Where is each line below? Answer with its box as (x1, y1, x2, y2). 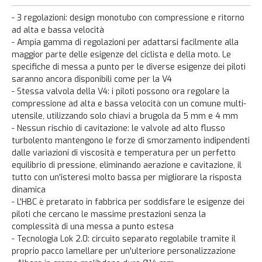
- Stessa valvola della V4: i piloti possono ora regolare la (12, 86, 229, 98)
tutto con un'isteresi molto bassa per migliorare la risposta (12, 172, 242, 184)
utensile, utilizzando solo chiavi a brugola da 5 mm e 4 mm (12, 111, 238, 122)
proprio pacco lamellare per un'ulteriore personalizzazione (12, 246, 236, 257)
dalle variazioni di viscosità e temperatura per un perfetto (12, 147, 236, 159)
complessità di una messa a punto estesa (12, 221, 174, 233)
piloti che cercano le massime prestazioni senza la (12, 209, 206, 220)
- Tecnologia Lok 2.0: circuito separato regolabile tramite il (12, 233, 236, 245)
